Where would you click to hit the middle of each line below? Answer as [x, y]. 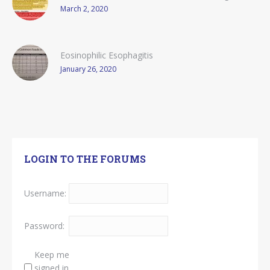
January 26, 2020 [88, 69]
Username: [45, 193]
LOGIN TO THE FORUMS [85, 159]
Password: [44, 225]
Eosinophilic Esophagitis [107, 55]
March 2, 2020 [84, 8]
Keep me [52, 254]
